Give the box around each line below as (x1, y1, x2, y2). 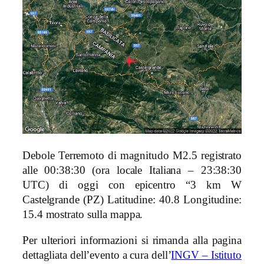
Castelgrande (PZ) (22, 194, 104, 206)
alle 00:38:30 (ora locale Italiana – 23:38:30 (22, 164, 242, 177)
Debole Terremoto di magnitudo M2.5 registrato (22, 150, 242, 162)
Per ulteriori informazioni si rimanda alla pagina (22, 234, 242, 246)
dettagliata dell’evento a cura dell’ (22, 249, 171, 261)
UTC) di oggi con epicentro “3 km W (22, 179, 242, 192)
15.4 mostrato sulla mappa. (22, 209, 143, 221)
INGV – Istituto (171, 249, 242, 261)
